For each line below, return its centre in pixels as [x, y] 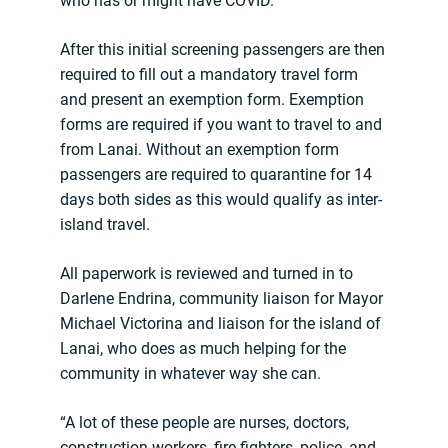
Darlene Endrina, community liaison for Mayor [221, 299]
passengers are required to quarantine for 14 [216, 175]
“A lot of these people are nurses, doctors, [204, 423]
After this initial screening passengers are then [222, 50]
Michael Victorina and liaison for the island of [220, 324]
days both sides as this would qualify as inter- [221, 200]
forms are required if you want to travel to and [221, 125]
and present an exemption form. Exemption [212, 100]
